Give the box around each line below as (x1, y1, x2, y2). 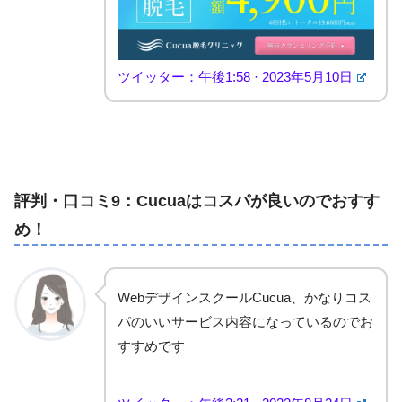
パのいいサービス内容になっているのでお (118, 314, 373, 330)
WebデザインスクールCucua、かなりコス (118, 290, 371, 306)
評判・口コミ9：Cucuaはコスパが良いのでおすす (14, 192, 380, 211)
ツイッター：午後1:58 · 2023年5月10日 (118, 68, 353, 84)
